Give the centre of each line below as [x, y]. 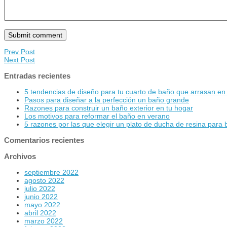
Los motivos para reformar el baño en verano [97, 116]
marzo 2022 [44, 221]
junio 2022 [41, 196]
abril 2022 [40, 213]
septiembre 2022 [51, 172]
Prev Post [20, 51]
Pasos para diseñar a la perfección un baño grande [107, 100]
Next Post [20, 60]
